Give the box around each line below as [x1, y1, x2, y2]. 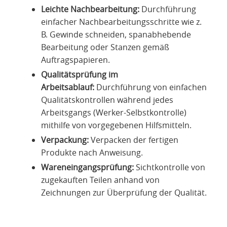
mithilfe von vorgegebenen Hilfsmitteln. [41, 120, 192, 131]
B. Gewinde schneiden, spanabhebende [41, 29, 191, 41]
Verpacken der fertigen [89, 134, 178, 146]
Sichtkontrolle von [134, 162, 205, 173]
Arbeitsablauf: [41, 82, 94, 93]
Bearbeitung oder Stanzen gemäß [41, 42, 169, 53]
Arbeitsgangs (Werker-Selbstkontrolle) [41, 107, 186, 119]
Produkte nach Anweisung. [41, 147, 143, 159]
